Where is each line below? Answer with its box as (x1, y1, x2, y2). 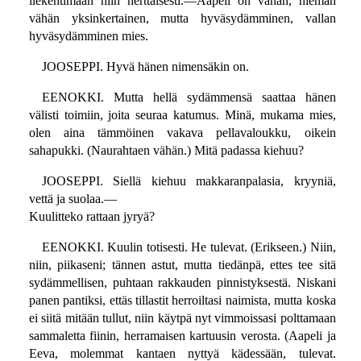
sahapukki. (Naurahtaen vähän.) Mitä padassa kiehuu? (28, 143, 304, 158)
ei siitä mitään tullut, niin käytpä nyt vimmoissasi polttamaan (28, 311, 336, 326)
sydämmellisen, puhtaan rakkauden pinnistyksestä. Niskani (28, 276, 336, 290)
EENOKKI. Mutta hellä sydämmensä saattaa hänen (41, 90, 336, 105)
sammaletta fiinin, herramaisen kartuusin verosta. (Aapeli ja (28, 329, 336, 343)
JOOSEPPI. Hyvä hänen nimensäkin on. (41, 60, 249, 74)
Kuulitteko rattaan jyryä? (28, 210, 155, 224)
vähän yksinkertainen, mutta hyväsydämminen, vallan (28, 11, 336, 26)
